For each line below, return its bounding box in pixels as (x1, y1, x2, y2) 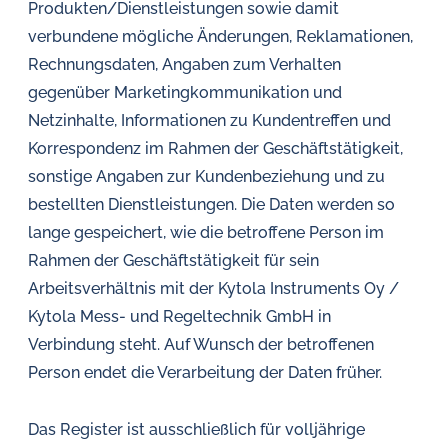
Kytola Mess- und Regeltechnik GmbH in (28, 307, 331, 326)
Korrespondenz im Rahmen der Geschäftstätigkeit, (28, 139, 403, 158)
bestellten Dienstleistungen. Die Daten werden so (28, 195, 395, 214)
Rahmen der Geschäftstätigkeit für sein (28, 251, 319, 270)
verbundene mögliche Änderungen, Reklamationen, (28, 27, 413, 46)
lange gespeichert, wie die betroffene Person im (28, 223, 384, 242)
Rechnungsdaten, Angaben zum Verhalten (28, 55, 341, 74)
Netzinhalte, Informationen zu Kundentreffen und (28, 111, 391, 130)
